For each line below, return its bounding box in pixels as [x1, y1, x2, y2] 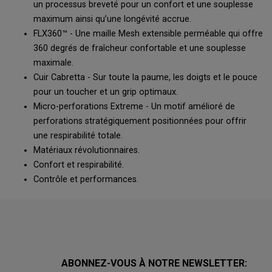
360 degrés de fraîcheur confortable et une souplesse [33, 43, 246, 53]
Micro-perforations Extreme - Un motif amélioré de [33, 101, 235, 112]
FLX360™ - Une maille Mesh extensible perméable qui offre [33, 29, 263, 39]
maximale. [33, 58, 73, 68]
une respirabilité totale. [33, 131, 123, 141]
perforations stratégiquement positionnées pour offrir [33, 116, 246, 126]
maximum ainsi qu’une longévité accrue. [33, 14, 191, 24]
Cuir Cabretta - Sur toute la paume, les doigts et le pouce [33, 72, 257, 83]
